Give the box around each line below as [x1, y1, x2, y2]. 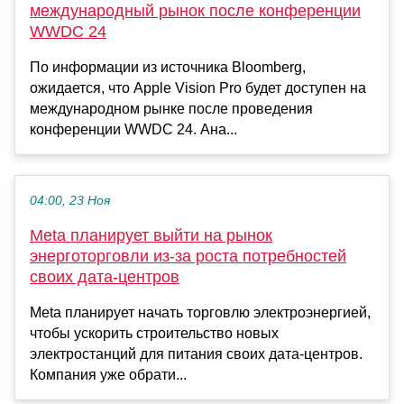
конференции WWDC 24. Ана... [30, 121, 237, 137]
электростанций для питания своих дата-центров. [30, 345, 363, 362]
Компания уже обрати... [30, 366, 187, 382]
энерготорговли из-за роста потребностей [30, 246, 346, 265]
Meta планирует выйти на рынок [30, 225, 272, 244]
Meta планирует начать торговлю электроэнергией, [30, 304, 371, 320]
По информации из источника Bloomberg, [30, 59, 306, 75]
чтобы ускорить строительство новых [30, 325, 279, 341]
